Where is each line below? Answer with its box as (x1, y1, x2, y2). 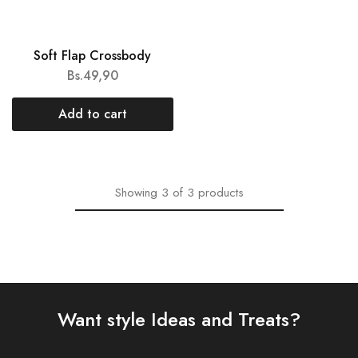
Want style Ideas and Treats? (58, 305, 300, 333)
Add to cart (58, 105, 127, 123)
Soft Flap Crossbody (34, 46, 152, 65)
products (197, 184, 244, 201)
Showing (114, 184, 157, 201)
